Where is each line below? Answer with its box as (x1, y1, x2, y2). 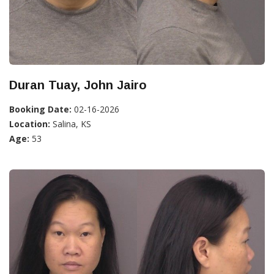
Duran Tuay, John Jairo (9, 78, 147, 92)
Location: (9, 118, 50, 130)
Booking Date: (9, 103, 72, 115)
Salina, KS (50, 118, 91, 130)
